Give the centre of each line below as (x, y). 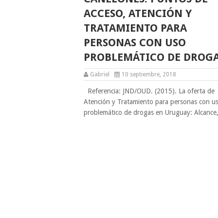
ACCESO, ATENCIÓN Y (138, 13)
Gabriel (100, 74)
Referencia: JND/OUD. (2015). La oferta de (149, 91)
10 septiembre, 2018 (149, 74)
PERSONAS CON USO (135, 42)
